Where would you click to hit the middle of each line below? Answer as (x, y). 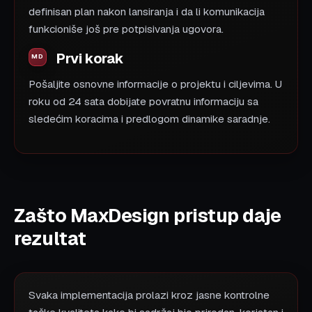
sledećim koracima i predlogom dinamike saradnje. (149, 119)
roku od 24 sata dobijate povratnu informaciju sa (143, 101)
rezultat (50, 238)
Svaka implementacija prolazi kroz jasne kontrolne (149, 295)
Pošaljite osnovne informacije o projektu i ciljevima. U (155, 84)
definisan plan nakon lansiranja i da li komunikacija (147, 11)
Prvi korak (90, 58)
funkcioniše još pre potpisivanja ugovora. (126, 29)
